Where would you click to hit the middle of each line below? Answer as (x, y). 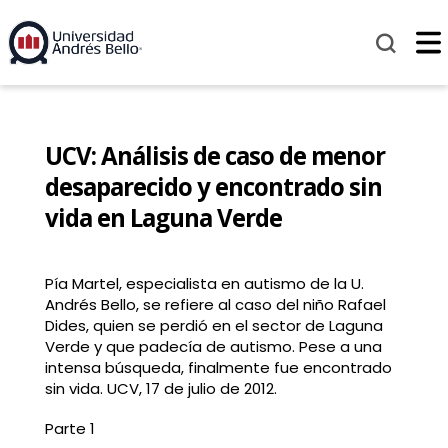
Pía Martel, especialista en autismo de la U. (204, 284)
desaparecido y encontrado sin (213, 187)
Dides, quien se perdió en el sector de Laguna (213, 326)
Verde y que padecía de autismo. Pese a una (213, 347)
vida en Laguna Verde (163, 218)
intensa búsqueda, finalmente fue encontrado (218, 368)
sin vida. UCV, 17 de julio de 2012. (160, 389)
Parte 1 (69, 428)
